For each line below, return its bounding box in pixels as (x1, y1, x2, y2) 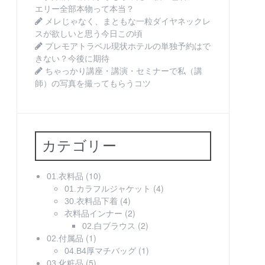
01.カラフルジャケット (64, 184, 151, 194)
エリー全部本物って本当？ (34, 4, 134, 14)
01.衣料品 (46, 172, 83, 182)
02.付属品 (46, 234, 83, 244)
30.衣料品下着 (64, 196, 118, 206)
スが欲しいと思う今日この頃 (34, 29, 143, 39)
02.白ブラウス (82, 221, 135, 231)
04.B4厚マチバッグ (64, 246, 136, 256)
